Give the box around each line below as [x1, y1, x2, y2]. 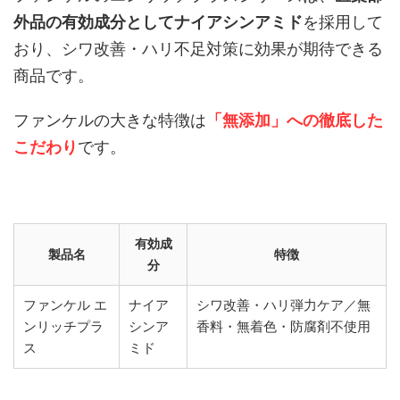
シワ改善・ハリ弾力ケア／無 [196, 296, 371, 314]
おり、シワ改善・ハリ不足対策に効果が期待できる [13, 39, 383, 59]
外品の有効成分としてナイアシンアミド [13, 12, 303, 32]
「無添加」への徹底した [206, 111, 383, 130]
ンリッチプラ [23, 318, 104, 336]
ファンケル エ [23, 296, 107, 314]
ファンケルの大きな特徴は [13, 111, 206, 130]
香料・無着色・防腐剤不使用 [196, 318, 371, 336]
